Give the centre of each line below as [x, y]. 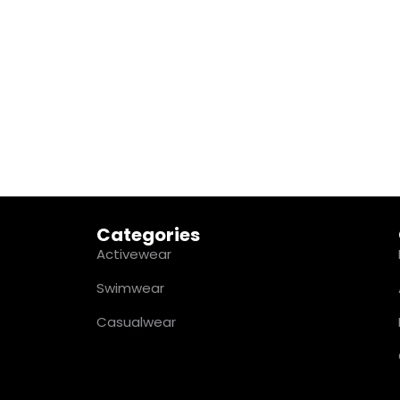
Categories [148, 235]
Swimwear [130, 288]
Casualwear [136, 322]
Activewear [133, 254]
